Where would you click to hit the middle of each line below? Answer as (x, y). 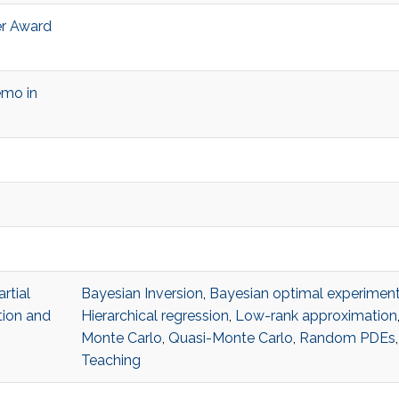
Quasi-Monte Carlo (230, 338)
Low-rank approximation (316, 316)
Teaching (110, 361)
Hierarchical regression (155, 316)
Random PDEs (347, 338)
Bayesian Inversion (142, 294)
